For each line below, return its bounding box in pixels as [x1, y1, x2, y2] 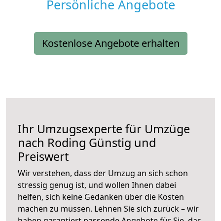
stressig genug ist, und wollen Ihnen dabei [18, 180, 176, 191]
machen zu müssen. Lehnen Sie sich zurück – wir [18, 203, 199, 215]
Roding [47, 135, 86, 151]
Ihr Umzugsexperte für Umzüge [18, 121, 190, 137]
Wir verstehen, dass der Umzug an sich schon [18, 168, 188, 179]
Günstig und [86, 135, 156, 151]
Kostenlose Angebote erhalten [41, 37, 180, 50]
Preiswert [18, 148, 69, 165]
